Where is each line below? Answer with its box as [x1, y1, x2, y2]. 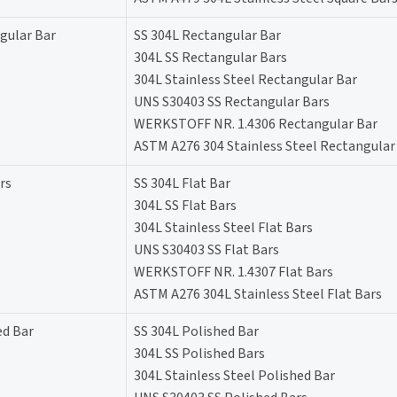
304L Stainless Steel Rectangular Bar [134, 69, 357, 90]
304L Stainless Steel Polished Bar [134, 365, 335, 385]
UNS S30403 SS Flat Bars [134, 239, 279, 260]
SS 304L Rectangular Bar [134, 25, 281, 45]
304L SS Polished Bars [134, 343, 265, 363]
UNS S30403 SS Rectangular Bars [134, 91, 330, 112]
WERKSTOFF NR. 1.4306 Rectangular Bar [134, 113, 378, 134]
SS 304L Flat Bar [134, 173, 230, 193]
